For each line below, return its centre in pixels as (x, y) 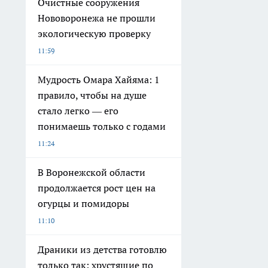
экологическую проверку (94, 34)
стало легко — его (78, 111)
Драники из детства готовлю (102, 250)
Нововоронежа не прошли (97, 18)
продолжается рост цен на (97, 188)
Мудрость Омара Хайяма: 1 (99, 80)
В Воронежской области (92, 173)
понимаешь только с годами (102, 127)
